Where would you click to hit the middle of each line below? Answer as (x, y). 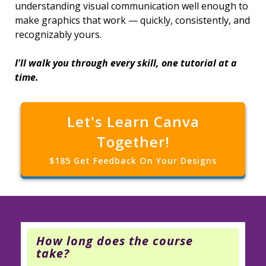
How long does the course (115, 240)
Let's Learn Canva (133, 121)
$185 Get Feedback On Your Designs (133, 160)
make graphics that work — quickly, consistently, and (132, 20)
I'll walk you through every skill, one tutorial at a (126, 63)
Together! (133, 141)
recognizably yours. (58, 34)
